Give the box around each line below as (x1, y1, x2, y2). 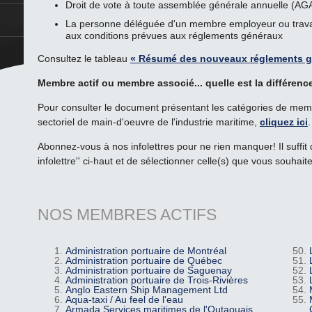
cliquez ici (259, 116, 308, 127)
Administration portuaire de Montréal (65, 244, 226, 256)
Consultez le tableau (37, 52, 130, 64)
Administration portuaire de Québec (65, 254, 222, 266)
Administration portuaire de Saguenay (65, 264, 232, 276)
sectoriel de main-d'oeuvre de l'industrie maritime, (37, 116, 260, 127)
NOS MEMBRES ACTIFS (37, 205, 217, 224)
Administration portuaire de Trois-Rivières (65, 274, 248, 286)
